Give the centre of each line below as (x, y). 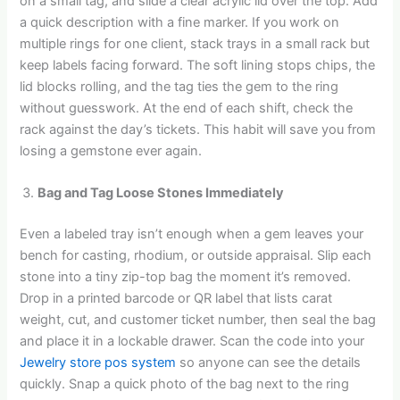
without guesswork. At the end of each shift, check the (187, 108)
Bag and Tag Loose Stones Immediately (161, 193)
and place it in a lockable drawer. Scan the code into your (192, 342)
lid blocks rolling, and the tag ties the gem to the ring (179, 87)
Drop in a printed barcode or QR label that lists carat (176, 299)
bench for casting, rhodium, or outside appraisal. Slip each (196, 256)
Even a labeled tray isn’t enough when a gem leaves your (192, 234)
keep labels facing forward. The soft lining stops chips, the (198, 66)
